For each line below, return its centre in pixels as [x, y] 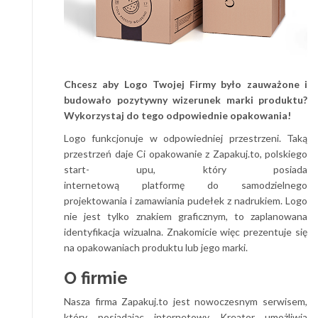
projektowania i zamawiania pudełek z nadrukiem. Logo [186, 200]
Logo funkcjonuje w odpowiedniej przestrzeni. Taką [186, 138]
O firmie [96, 278]
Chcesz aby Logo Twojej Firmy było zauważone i [186, 84]
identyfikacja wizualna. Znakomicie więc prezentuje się [186, 231]
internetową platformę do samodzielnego [186, 185]
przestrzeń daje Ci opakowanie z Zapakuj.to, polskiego [186, 153]
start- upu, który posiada [186, 169]
